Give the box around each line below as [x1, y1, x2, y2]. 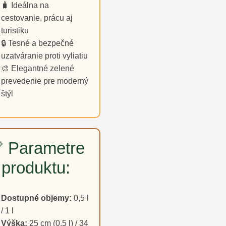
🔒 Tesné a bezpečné [1, 39, 74, 48]
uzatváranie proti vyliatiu [1, 51, 88, 61]
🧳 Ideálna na [1, 1, 49, 10]
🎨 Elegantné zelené [1, 64, 74, 73]
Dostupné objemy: [1, 193, 72, 202]
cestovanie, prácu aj [1, 14, 73, 23]
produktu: [1, 158, 70, 178]
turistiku [1, 26, 29, 35]
